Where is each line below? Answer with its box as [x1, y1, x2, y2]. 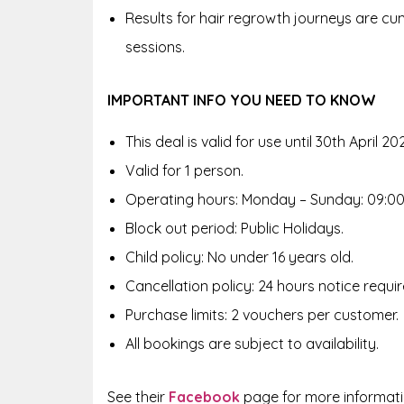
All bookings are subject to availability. [125, 334, 379, 353]
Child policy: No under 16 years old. [125, 247, 353, 266]
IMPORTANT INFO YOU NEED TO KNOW [107, 90, 376, 109]
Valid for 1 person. [125, 161, 243, 179]
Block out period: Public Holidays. [125, 218, 344, 237]
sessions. [125, 37, 185, 56]
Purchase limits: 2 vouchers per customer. [125, 305, 399, 324]
